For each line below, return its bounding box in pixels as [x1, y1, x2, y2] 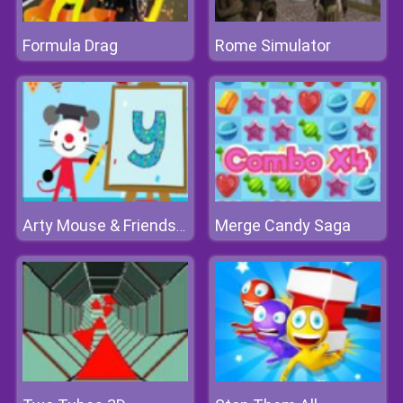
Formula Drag [22, 36, 118, 55]
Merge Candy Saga [215, 216, 351, 235]
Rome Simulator [215, 36, 331, 55]
